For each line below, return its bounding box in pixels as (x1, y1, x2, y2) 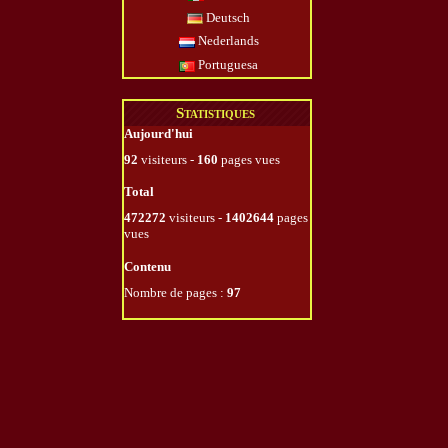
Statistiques (176, 104, 255, 121)
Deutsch (203, 9, 250, 25)
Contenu (124, 259, 171, 275)
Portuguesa (195, 56, 258, 72)
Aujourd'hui (124, 125, 193, 141)
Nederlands (194, 33, 259, 49)
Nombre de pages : (124, 285, 227, 301)
